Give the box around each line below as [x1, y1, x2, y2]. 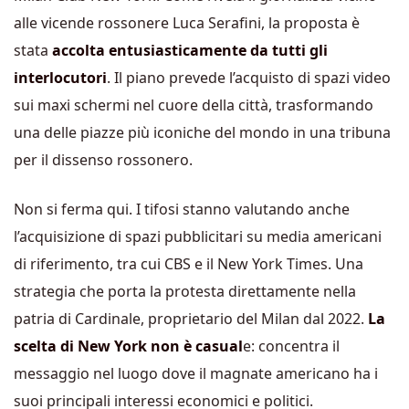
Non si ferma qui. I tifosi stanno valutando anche [14, 198, 350, 219]
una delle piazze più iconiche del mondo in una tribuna [14, 121, 391, 142]
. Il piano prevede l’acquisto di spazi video [107, 67, 391, 88]
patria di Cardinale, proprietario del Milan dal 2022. [14, 308, 368, 329]
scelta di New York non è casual [14, 335, 243, 356]
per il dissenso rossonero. [14, 149, 193, 170]
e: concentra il [243, 335, 340, 356]
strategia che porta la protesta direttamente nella [14, 280, 356, 301]
